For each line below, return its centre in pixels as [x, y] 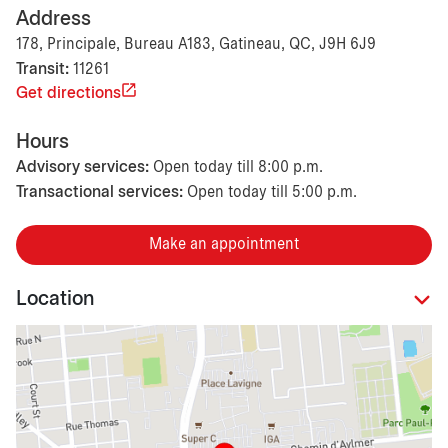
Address [53, 19]
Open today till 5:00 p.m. [272, 192]
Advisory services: [82, 167]
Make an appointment [224, 244]
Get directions [68, 93]
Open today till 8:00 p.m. [238, 167]
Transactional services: [99, 192]
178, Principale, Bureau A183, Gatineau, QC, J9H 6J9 [196, 44]
